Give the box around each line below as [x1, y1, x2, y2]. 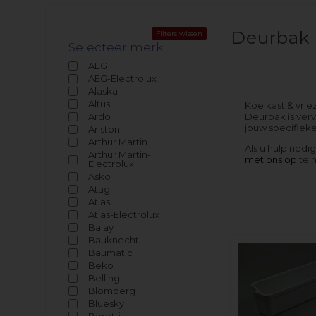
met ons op [245, 154, 298, 165]
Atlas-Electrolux [88, 209, 160, 220]
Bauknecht [88, 234, 140, 245]
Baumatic [88, 247, 133, 258]
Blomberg [88, 285, 136, 296]
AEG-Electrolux [88, 73, 157, 84]
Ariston [88, 123, 121, 135]
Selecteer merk [68, 40, 164, 54]
